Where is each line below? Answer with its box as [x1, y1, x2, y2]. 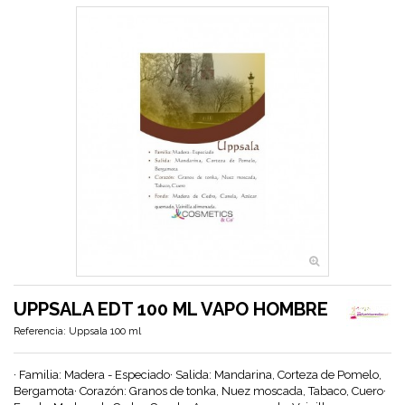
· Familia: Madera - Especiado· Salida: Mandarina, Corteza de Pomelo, [14, 367, 381, 381]
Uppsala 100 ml [69, 325, 141, 337]
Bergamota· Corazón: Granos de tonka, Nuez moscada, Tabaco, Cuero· [14, 383, 386, 398]
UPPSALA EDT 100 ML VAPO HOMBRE [14, 297, 328, 320]
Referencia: [14, 325, 66, 337]
